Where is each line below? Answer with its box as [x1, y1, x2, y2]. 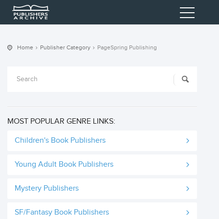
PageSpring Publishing [97, 44, 157, 51]
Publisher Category [40, 44, 90, 51]
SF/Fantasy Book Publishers [15, 208, 109, 217]
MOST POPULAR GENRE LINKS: [7, 117, 115, 126]
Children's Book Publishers [15, 136, 106, 145]
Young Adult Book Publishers [15, 160, 113, 169]
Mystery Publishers [15, 184, 79, 193]
